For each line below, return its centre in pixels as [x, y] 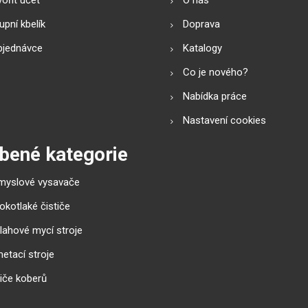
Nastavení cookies [224, 120]
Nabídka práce [215, 96]
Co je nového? [216, 72]
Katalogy [202, 48]
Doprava [201, 24]
